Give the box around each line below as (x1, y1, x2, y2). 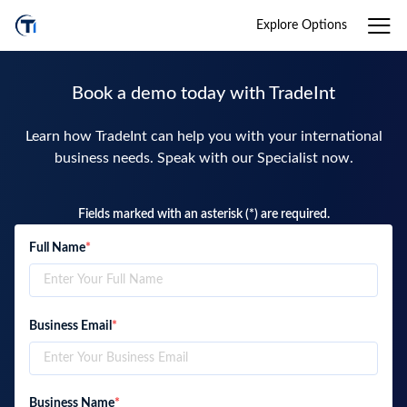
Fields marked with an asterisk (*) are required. (77, 208, 330, 221)
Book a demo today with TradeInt (72, 84, 335, 103)
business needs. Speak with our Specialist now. (54, 151, 353, 165)
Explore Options (256, 18, 347, 32)
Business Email (29, 319, 112, 333)
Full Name (29, 242, 85, 255)
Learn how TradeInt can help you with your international (25, 129, 382, 144)
